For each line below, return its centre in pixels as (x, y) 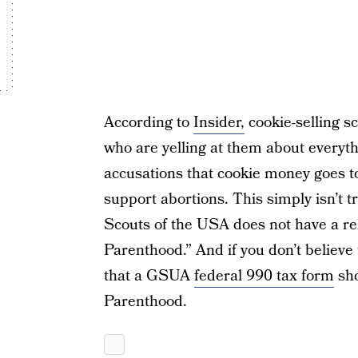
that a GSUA (149, 276)
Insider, (219, 123)
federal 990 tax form (264, 276)
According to (148, 123)
